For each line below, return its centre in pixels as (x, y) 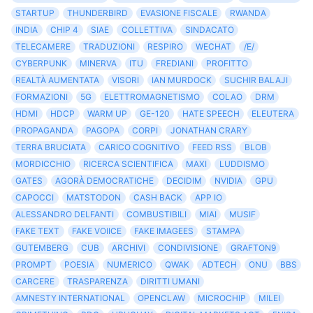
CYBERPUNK (42, 64)
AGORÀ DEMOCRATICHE (105, 181)
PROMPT (34, 265)
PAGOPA (103, 131)
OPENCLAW (162, 298)
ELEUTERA (273, 114)
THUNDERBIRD (98, 13)
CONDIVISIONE (188, 248)
